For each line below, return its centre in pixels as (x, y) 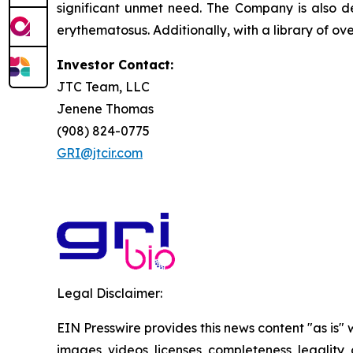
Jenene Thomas (105, 109)
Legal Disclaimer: (110, 294)
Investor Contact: (115, 65)
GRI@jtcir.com (100, 153)
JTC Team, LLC (103, 87)
